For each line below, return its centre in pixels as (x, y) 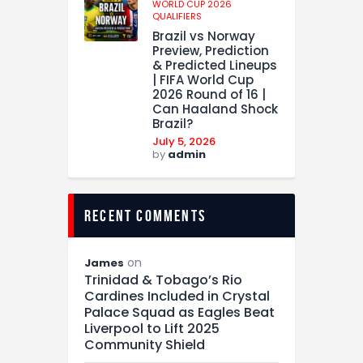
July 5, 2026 (184, 141)
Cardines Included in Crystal (177, 296)
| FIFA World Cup (203, 79)
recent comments (145, 215)
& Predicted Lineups (215, 65)
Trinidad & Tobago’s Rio (163, 280)
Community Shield (145, 344)
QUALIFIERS (177, 17)
